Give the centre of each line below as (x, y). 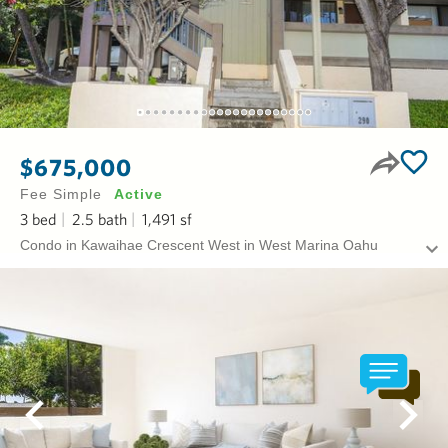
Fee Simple (61, 194)
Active (139, 194)
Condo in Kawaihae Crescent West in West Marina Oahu (199, 245)
